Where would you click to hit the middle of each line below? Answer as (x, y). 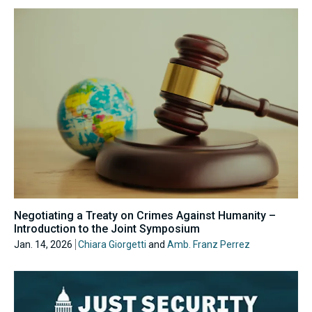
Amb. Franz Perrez (209, 244)
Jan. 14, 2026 (43, 244)
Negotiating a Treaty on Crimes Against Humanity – (145, 215)
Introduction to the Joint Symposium (107, 228)
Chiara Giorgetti (112, 244)
